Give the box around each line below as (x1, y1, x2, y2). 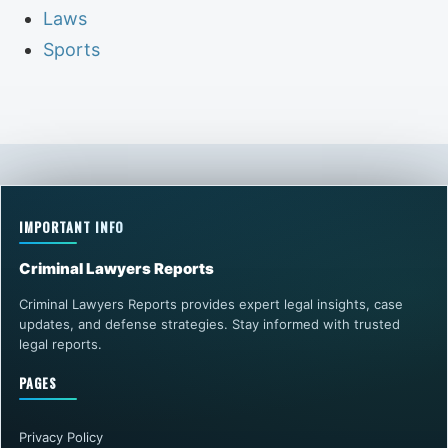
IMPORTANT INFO (19, 216, 124, 237)
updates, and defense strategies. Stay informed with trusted (19, 315, 400, 332)
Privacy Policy (19, 428, 103, 445)
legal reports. (19, 335, 102, 352)
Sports (43, 38, 101, 60)
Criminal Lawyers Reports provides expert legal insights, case (19, 295, 403, 312)
